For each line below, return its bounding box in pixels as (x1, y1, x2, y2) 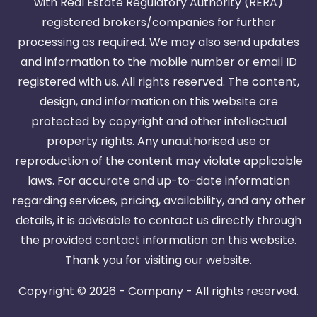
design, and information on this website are (39, 93, 278, 110)
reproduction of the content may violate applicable (14, 153, 303, 170)
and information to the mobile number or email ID (20, 54, 297, 71)
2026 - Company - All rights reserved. (89, 283, 299, 300)
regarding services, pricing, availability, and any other (11, 192, 306, 209)
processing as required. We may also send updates (18, 34, 299, 51)
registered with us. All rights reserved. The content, (18, 74, 299, 91)
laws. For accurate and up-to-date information (27, 173, 290, 190)
